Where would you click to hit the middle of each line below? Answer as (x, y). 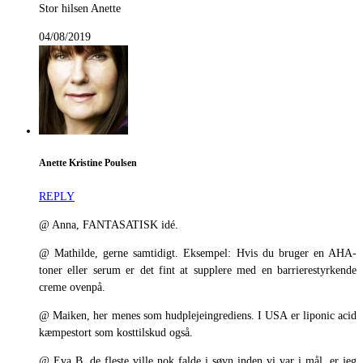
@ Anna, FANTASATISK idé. (109, 224)
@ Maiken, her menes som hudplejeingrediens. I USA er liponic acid (198, 315)
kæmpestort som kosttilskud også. (116, 332)
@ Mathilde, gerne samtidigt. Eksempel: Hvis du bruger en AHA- (198, 253)
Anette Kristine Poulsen (88, 164)
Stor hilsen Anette (80, 8)
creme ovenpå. (72, 287)
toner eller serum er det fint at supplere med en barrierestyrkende (198, 270)
